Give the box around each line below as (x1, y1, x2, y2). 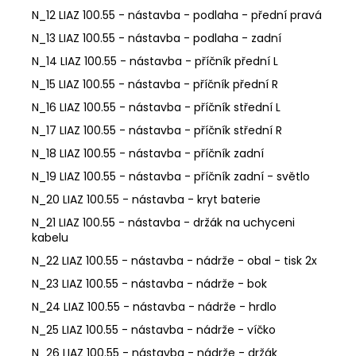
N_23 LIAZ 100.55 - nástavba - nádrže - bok (32, 275, 267, 292)
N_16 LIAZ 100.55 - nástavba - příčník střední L (32, 99, 281, 115)
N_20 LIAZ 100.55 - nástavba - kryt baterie (32, 191, 261, 207)
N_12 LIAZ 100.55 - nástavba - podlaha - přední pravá (32, 6, 322, 23)
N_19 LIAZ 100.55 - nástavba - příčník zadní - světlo (32, 168, 310, 184)
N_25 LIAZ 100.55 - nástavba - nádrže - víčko (32, 321, 276, 338)
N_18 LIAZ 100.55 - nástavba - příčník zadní (32, 145, 264, 161)
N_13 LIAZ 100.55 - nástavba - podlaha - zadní (32, 29, 281, 46)
